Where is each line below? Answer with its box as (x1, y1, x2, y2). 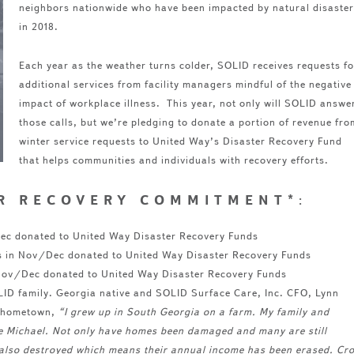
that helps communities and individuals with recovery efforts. (18, 153, 329, 166)
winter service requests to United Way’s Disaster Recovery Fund (18, 134, 342, 147)
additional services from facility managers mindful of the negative (18, 77, 352, 90)
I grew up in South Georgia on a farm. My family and (64, 305, 330, 318)
